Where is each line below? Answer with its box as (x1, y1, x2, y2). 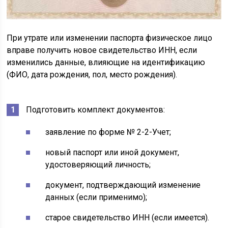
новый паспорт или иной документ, (45, 147, 180, 157)
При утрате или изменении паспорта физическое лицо (7, 33, 213, 43)
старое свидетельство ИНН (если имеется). (45, 212, 210, 222)
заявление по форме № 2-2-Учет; (45, 127, 172, 137)
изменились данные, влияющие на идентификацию (7, 57, 206, 67)
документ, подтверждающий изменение (45, 180, 201, 190)
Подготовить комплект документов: (26, 104, 165, 115)
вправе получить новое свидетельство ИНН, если (7, 45, 197, 55)
